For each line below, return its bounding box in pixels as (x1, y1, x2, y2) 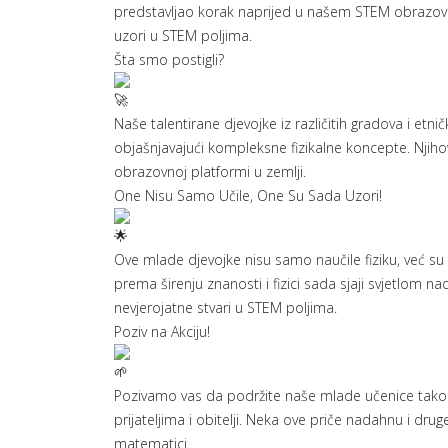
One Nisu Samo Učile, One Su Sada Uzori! (114, 186, 382, 205)
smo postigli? (139, 50, 224, 69)
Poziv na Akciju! (114, 322, 210, 341)
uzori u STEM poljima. (114, 26, 252, 45)
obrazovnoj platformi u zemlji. (114, 162, 306, 181)
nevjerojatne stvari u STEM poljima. (114, 298, 337, 317)
